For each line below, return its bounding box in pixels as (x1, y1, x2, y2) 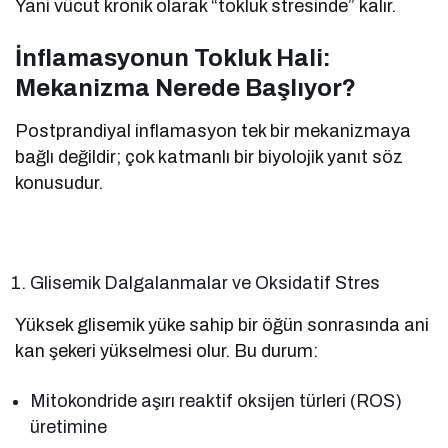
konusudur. (15, 173, 103, 194)
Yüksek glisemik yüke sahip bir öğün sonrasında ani (15, 315, 430, 336)
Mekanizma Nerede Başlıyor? (15, 75, 356, 102)
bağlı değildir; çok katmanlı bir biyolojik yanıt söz (15, 147, 404, 168)
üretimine (30, 417, 107, 438)
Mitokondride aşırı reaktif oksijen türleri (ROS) (30, 391, 403, 412)
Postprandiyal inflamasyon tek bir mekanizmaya (15, 121, 412, 142)
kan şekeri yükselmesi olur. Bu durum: (15, 341, 319, 362)
